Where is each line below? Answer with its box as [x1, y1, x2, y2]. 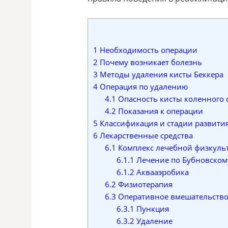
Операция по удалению [98, 81, 188, 92]
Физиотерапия [116, 179, 173, 189]
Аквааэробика [134, 166, 189, 177]
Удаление [134, 215, 173, 226]
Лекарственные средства [98, 130, 193, 140]
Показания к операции [116, 105, 203, 116]
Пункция [134, 203, 169, 214]
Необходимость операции [98, 44, 197, 55]
